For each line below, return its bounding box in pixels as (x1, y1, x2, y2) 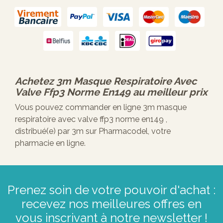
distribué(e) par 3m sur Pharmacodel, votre (15, 126, 171, 136)
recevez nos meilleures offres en (21, 196, 202, 211)
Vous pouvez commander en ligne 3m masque (15, 102, 187, 112)
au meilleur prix (133, 86, 208, 98)
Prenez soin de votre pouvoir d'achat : (7, 182, 216, 197)
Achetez (15, 75, 56, 87)
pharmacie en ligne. (15, 138, 86, 148)
